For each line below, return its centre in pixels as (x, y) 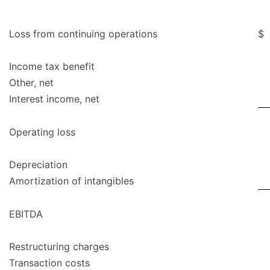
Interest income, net (54, 99)
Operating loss (42, 132)
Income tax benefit (52, 67)
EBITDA (26, 214)
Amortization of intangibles (71, 181)
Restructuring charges (59, 247)
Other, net (31, 83)
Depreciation (38, 165)
